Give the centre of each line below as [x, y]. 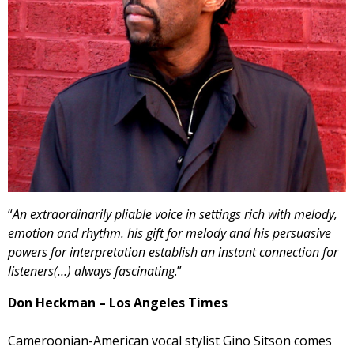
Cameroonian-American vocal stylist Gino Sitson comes [170, 340]
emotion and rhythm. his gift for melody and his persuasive [169, 233]
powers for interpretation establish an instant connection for [173, 252]
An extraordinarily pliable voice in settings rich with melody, [175, 214]
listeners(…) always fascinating [91, 271]
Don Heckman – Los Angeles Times [118, 302]
